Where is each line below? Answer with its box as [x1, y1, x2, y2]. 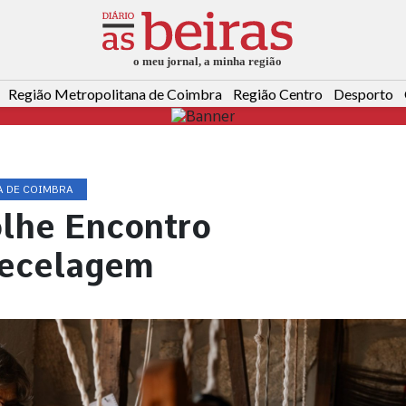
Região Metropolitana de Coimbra [8, 85, 222, 103]
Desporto [333, 85, 393, 103]
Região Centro [233, 85, 323, 103]
